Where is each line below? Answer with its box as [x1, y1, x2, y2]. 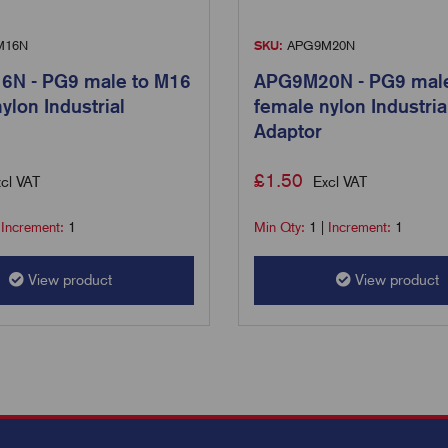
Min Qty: [254, 218, 309, 235]
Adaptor [254, 119, 322, 142]
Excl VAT [313, 172, 367, 191]
